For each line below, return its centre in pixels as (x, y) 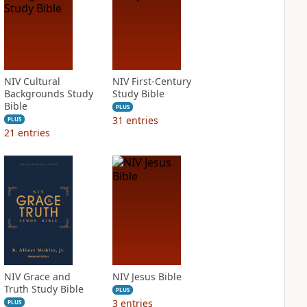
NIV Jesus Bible (147, 277)
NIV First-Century (151, 81)
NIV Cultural (32, 81)
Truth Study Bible (44, 289)
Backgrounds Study (48, 94)
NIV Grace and (37, 277)
